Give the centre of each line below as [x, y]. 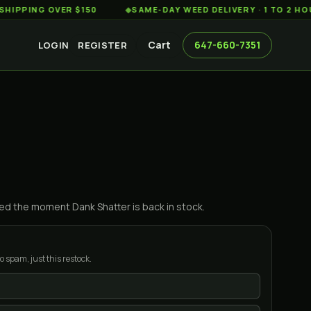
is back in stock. [168, 207]
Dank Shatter [101, 207]
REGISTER [102, 45]
